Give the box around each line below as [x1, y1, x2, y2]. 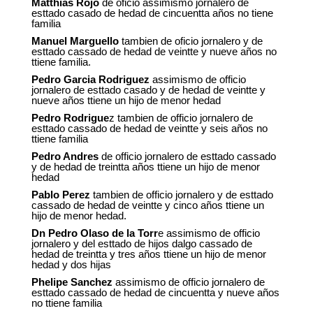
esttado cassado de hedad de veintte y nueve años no [31, 45, 277, 58]
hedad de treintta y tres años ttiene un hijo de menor [31, 248, 266, 261]
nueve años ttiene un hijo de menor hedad [31, 94, 221, 107]
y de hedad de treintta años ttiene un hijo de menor [31, 161, 260, 173]
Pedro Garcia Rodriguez [31, 73, 150, 86]
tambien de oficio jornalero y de [121, 35, 263, 48]
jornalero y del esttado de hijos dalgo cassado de [31, 238, 252, 250]
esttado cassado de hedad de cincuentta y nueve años [31, 286, 279, 299]
